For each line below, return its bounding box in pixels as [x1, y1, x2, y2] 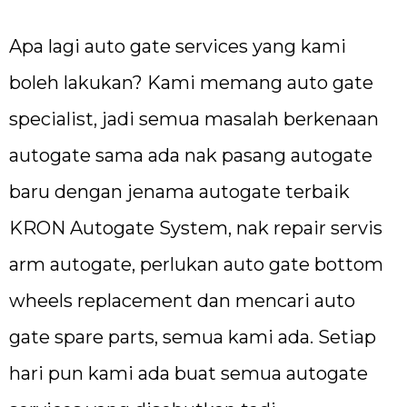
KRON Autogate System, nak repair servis [9, 216, 382, 239]
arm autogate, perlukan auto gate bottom [9, 253, 383, 275]
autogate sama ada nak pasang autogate [9, 144, 372, 166]
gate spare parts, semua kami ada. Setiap [9, 325, 376, 348]
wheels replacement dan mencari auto [9, 289, 355, 312]
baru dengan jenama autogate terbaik [9, 180, 350, 203]
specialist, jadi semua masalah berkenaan [9, 107, 379, 130]
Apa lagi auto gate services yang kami [9, 35, 346, 57]
